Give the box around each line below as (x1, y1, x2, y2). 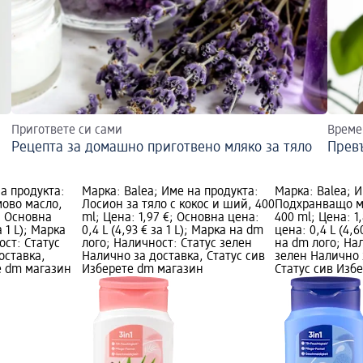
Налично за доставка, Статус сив (81, 250, 265, 264)
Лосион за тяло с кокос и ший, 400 (81, 199, 275, 212)
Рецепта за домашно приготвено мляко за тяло (11, 140, 312, 156)
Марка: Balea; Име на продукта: (81, 186, 258, 199)
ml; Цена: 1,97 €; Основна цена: (81, 211, 259, 225)
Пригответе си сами (11, 124, 122, 138)
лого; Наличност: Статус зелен (81, 237, 252, 251)
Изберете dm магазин (81, 263, 203, 277)
